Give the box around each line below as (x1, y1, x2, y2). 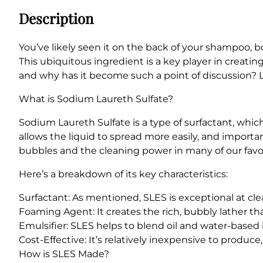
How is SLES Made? (19, 248, 109, 259)
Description (19, 8, 93, 28)
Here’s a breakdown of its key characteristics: (19, 168, 228, 180)
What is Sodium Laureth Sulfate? (19, 93, 173, 104)
